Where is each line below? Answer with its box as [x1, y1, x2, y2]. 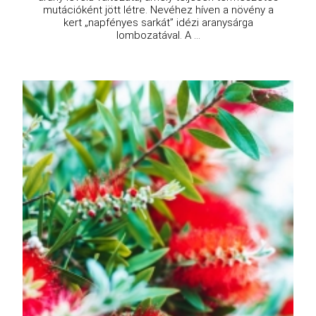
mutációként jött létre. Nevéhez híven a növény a [42, 3, 274, 16]
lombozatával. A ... [116, 28, 200, 42]
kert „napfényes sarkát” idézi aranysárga [63, 16, 253, 29]
